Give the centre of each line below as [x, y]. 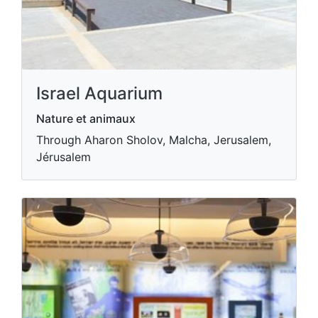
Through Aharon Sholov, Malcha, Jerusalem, [154, 140]
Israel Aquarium [99, 93]
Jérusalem [64, 157]
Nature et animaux [86, 119]
